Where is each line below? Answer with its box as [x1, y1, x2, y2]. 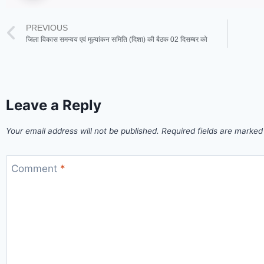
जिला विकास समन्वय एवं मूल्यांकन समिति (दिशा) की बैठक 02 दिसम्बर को [26, 35, 207, 44]
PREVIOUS [26, 24, 68, 33]
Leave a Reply [6, 96, 101, 114]
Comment [11, 162, 60, 174]
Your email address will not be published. [6, 126, 159, 136]
